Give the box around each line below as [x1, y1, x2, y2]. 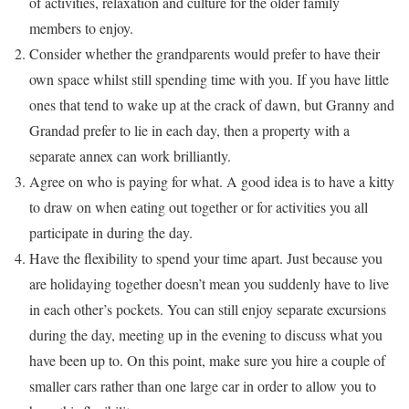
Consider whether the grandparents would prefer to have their [29, 43, 380, 63]
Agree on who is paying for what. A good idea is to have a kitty [29, 171, 394, 191]
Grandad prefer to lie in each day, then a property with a [29, 120, 350, 140]
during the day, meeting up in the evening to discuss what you [29, 324, 383, 344]
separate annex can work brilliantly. [29, 145, 231, 165]
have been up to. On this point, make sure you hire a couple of [29, 350, 385, 370]
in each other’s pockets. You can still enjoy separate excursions [29, 299, 386, 319]
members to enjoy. [29, 17, 133, 37]
